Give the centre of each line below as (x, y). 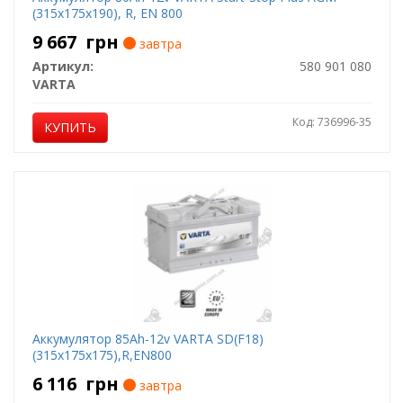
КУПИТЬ (70, 127)
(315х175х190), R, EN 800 (107, 13)
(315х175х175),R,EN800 (102, 355)
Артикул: (63, 66)
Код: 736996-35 (331, 122)
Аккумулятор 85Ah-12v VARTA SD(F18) (148, 339)
